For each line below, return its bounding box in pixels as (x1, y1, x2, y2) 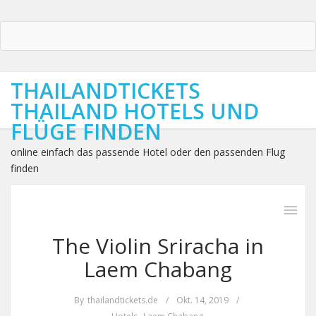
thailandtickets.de (87, 294, 158, 306)
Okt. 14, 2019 (176, 294, 229, 306)
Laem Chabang (84, 255, 232, 284)
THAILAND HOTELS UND (11, 97, 259, 126)
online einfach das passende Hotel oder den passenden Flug (11, 145, 285, 159)
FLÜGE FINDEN (11, 117, 162, 146)
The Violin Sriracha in (52, 231, 264, 260)
